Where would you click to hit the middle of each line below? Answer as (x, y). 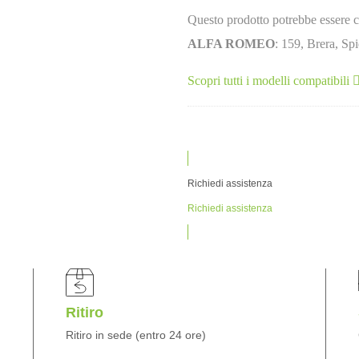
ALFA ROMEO (231, 44)
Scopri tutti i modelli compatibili (270, 81)
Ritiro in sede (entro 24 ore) (135, 335)
